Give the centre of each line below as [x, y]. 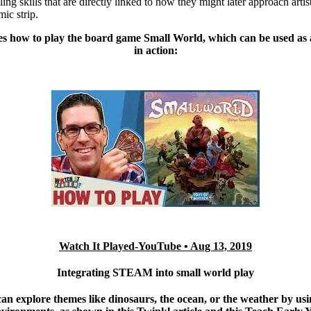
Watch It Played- [99, 246]
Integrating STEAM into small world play [155, 272]
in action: [155, 50]
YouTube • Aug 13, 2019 [195, 246]
